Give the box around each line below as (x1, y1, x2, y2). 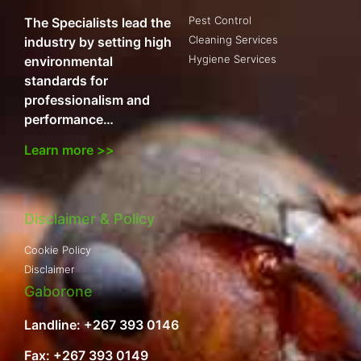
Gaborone (24, 282, 93, 300)
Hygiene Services (189, 52, 276, 66)
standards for (24, 73, 108, 89)
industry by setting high (24, 34, 172, 51)
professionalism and (24, 92, 150, 109)
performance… (24, 111, 114, 128)
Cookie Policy (24, 243, 91, 256)
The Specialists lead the (24, 15, 171, 31)
